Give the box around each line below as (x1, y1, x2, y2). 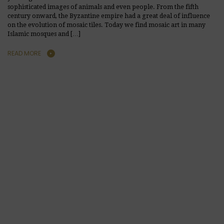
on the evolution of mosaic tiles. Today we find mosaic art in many (7, 21, 205, 28)
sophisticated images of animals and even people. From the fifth (7, 3, 198, 10)
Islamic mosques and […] (7, 30, 80, 37)
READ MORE (7, 48, 41, 57)
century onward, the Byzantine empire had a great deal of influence (7, 12, 210, 19)
